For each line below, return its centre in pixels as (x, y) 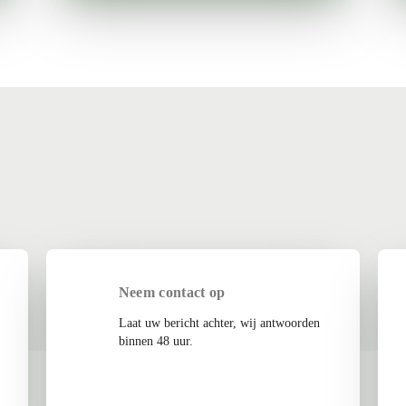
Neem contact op (172, 292)
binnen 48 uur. (155, 341)
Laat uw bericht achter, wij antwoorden (219, 323)
